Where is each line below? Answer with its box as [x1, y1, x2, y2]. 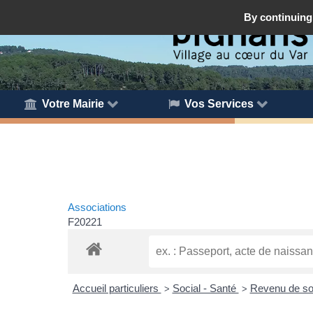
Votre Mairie [42, 97, 105, 110]
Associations [68, 201, 126, 213]
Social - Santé [172, 282, 239, 295]
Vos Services [184, 97, 254, 110]
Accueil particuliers [72, 282, 161, 295]
